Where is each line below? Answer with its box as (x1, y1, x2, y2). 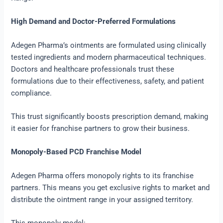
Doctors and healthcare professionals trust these (11, 64, 175, 74)
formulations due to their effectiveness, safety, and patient (11, 76, 205, 86)
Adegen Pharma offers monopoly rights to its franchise (11, 171, 194, 180)
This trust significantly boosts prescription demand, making (11, 112, 209, 121)
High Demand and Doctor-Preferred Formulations (11, 17, 176, 26)
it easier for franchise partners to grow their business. (11, 124, 190, 133)
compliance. (11, 88, 52, 98)
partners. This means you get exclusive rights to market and (11, 183, 210, 192)
